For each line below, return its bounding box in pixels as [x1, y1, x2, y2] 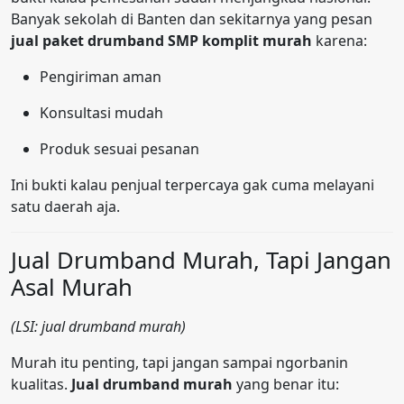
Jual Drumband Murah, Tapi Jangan [11, 244, 391, 277]
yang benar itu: [233, 374, 339, 395]
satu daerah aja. [11, 197, 120, 217]
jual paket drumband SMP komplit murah [11, 31, 312, 51]
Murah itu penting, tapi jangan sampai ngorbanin [11, 353, 348, 373]
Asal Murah [11, 271, 133, 304]
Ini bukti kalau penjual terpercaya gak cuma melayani [11, 175, 374, 196]
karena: [312, 31, 367, 51]
